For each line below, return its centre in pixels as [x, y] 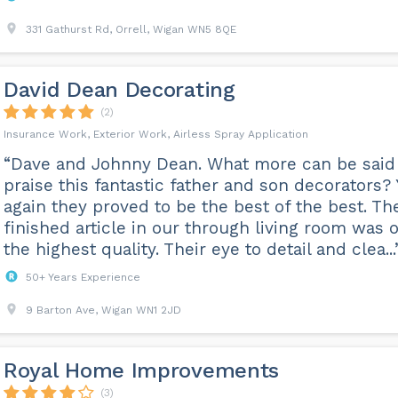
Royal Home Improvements [141, 370]
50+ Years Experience [83, 277]
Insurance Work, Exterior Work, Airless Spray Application [155, 134]
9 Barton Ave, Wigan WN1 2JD [103, 310]
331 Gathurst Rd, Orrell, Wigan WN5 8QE [131, 29]
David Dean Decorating [119, 90]
